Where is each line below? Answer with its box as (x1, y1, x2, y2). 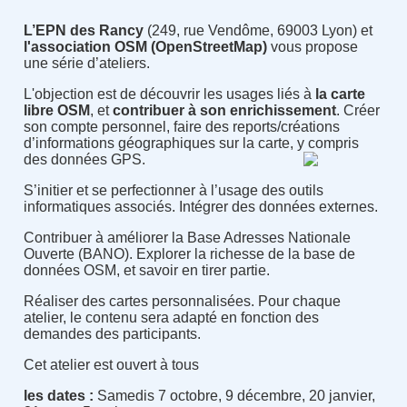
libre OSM (23, 103, 90, 119)
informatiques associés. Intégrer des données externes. (23, 199, 378, 215)
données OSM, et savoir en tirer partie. (23, 263, 270, 279)
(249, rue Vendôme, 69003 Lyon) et (143, 23, 372, 39)
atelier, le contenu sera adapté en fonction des (23, 310, 319, 326)
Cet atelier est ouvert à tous (23, 357, 199, 373)
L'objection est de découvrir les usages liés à (23, 86, 312, 103)
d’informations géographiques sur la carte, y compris (23, 135, 359, 152)
